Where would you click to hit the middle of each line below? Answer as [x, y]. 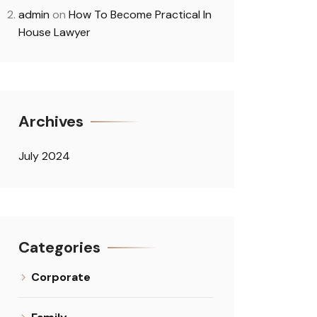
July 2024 [44, 156]
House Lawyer [54, 32]
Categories [59, 247]
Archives [51, 121]
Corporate [61, 277]
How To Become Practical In [140, 15]
